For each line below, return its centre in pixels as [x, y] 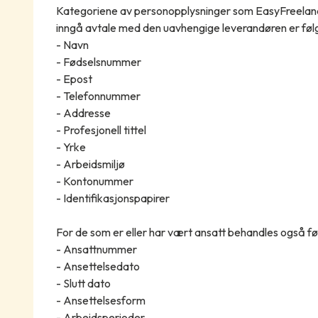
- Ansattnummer [96, 250]
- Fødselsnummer [98, 62]
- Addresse [83, 113]
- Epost [74, 79]
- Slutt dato [83, 284]
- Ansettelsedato [98, 267]
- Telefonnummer [98, 96]
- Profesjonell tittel [101, 130]
